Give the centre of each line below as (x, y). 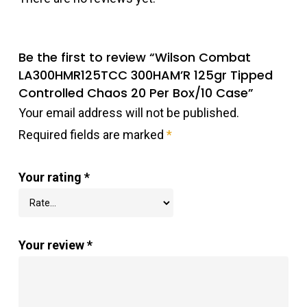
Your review (52, 245)
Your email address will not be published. (128, 113)
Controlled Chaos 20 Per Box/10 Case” (136, 93)
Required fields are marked (92, 135)
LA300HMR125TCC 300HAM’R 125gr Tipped (145, 75)
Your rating (51, 177)
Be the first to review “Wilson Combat (134, 58)
